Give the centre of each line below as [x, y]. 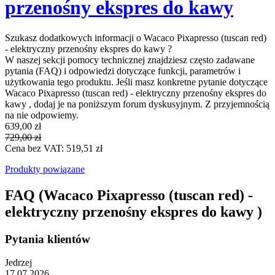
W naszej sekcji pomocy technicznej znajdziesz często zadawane [130, 60]
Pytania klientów [48, 239]
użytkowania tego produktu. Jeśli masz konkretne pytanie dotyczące [136, 82]
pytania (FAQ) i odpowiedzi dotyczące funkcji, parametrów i [123, 71]
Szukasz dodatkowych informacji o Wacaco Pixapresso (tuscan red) [136, 37]
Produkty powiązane [45, 169]
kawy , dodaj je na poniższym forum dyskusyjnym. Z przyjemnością [137, 104]
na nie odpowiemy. [42, 115]
